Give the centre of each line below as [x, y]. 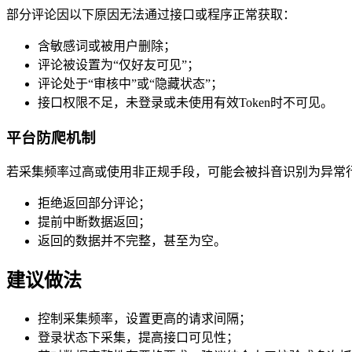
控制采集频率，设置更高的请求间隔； [145, 319]
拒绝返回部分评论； [94, 203]
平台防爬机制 [51, 137]
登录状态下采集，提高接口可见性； [138, 338]
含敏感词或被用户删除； [107, 46]
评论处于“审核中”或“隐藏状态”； [130, 83]
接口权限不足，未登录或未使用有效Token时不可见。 [185, 102]
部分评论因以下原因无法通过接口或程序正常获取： [151, 14]
